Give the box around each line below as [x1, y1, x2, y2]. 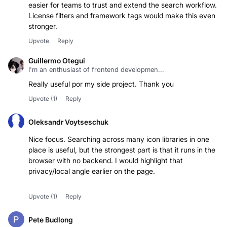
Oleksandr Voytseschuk [28, 117, 108, 126]
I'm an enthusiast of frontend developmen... [28, 65, 164, 74]
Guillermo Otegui [28, 56, 85, 65]
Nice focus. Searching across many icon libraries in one [28, 135, 209, 144]
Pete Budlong [28, 215, 73, 224]
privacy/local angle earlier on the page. [28, 167, 155, 176]
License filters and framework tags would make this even [28, 11, 215, 20]
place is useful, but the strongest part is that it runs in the [28, 145, 215, 155]
